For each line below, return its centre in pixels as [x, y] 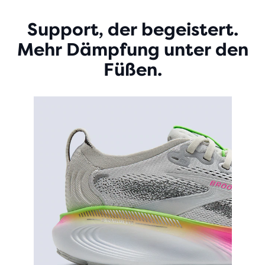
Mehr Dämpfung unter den [132, 50]
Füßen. [132, 70]
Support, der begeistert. [132, 30]
